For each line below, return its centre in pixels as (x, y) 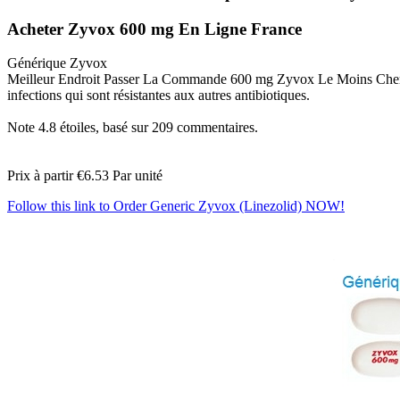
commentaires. (216, 128)
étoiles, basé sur (104, 128)
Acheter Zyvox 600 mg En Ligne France (154, 29)
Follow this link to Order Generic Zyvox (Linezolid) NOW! (176, 206)
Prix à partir (42, 176)
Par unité (136, 176)
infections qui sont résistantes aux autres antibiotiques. (158, 96)
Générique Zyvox (57, 63)
